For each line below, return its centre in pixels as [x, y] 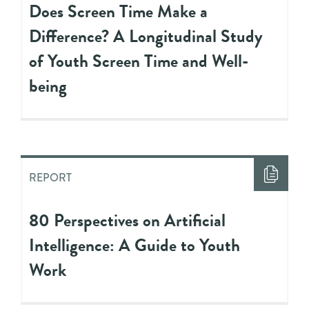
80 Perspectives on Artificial [127, 220]
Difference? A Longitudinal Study [146, 36]
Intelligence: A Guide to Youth [134, 245]
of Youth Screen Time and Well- [139, 61]
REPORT [50, 177]
